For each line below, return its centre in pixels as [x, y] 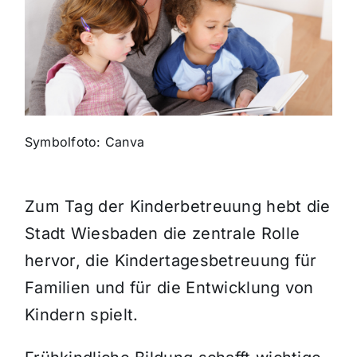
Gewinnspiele [60, 92]
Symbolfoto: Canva [84, 142]
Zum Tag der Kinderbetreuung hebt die [177, 207]
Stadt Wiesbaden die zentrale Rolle [162, 234]
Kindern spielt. [81, 315]
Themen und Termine [84, 39]
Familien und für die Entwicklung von [169, 288]
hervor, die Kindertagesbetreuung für [171, 261]
